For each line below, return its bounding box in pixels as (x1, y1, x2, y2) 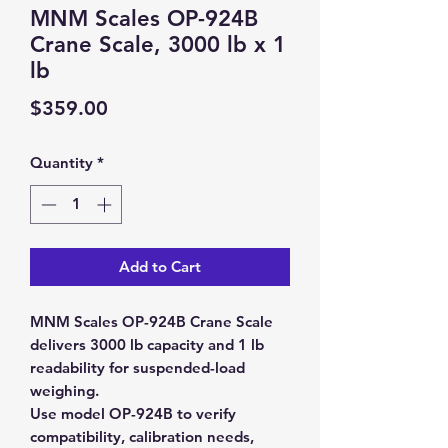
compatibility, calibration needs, (30, 426, 254, 446)
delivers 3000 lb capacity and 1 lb (30, 334, 264, 354)
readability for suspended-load (30, 357, 245, 377)
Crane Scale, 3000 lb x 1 (30, 31, 286, 58)
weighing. (30, 380, 99, 400)
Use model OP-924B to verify (30, 403, 236, 423)
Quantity (30, 153, 93, 172)
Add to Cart (119, 256, 201, 276)
